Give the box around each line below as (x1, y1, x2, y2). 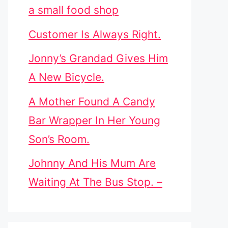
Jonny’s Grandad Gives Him (28, 52, 168, 65)
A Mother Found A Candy (28, 95, 155, 108)
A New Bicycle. (28, 71, 104, 83)
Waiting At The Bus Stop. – (28, 176, 162, 188)
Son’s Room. (28, 132, 90, 146)
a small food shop (28, 4, 119, 16)
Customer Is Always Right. (28, 27, 161, 41)
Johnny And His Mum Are (28, 157, 156, 169)
